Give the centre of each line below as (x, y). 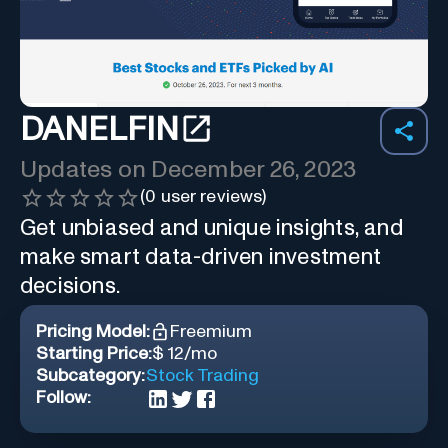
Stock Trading (202, 375)
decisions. (70, 286)
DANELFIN (99, 130)
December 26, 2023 (254, 169)
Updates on (86, 169)
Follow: (63, 397)
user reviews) (211, 196)
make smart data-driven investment (200, 257)
